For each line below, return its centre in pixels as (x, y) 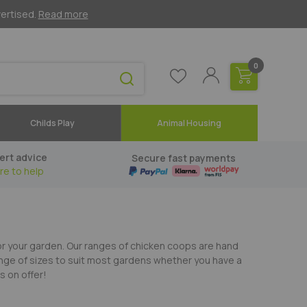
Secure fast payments (184, 158)
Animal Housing (189, 123)
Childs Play (52, 123)
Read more (63, 14)
